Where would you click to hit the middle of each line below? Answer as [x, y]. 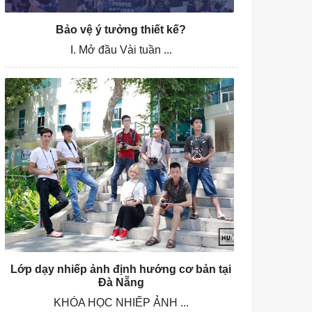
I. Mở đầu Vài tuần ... [121, 49]
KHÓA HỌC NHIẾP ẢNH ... [121, 303]
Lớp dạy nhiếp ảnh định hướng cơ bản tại [121, 270]
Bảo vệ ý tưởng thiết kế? [121, 29]
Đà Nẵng [121, 283]
